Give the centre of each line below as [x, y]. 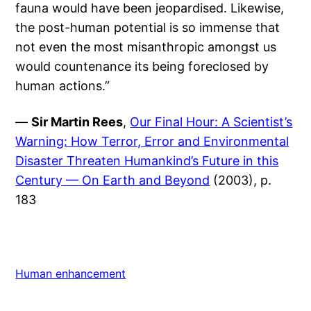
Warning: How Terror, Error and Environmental [152, 142]
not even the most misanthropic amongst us [146, 47]
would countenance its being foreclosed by [142, 67]
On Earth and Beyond [146, 180]
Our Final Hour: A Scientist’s [211, 122]
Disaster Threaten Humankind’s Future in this [147, 161]
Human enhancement [71, 274]
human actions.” [63, 86]
